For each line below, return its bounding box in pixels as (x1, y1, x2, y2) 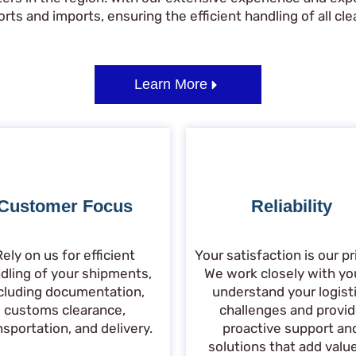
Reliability (250, 195, 332, 216)
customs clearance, (4, 302, 126, 319)
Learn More (134, 76, 207, 92)
